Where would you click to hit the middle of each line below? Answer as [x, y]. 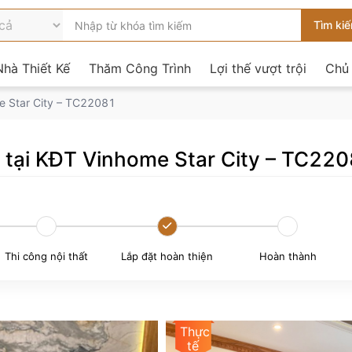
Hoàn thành [288, 256]
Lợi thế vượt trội [258, 68]
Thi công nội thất [46, 256]
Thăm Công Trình [140, 68]
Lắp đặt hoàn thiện [167, 256]
